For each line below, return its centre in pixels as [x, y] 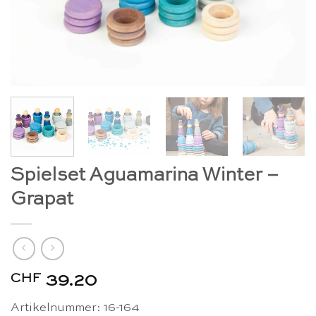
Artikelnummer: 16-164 [75, 308]
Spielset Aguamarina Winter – [145, 175]
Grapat [42, 199]
